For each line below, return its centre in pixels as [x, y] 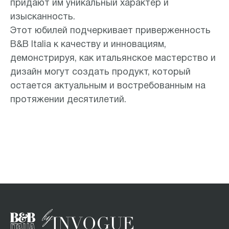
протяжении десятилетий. [68, 100]
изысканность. [43, 17]
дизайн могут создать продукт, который [100, 73]
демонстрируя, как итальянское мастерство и [113, 59]
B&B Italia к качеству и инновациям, [88, 45]
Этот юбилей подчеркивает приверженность [110, 31]
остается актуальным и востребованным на [108, 86]
